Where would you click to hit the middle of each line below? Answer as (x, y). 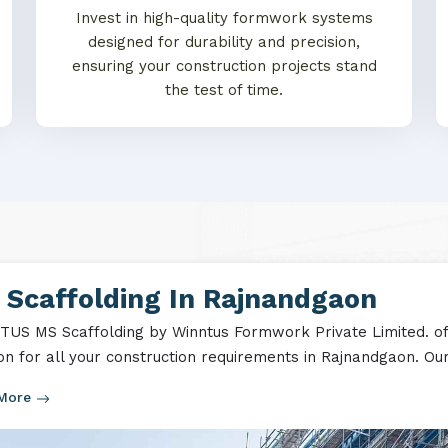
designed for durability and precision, (224, 42)
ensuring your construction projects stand (224, 66)
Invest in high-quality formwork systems (224, 18)
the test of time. (224, 90)
